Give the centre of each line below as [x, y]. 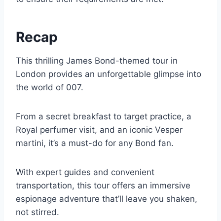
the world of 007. [50, 88]
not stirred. [37, 212]
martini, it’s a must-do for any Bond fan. [95, 143]
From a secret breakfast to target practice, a [104, 117]
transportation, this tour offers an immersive [103, 186]
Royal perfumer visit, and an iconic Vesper [99, 130]
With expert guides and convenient [85, 172]
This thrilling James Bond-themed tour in [97, 61]
